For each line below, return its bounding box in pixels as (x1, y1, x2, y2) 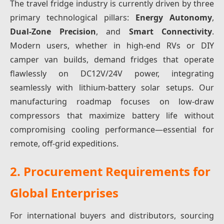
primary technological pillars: (10, 12, 135, 23)
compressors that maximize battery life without (10, 110, 214, 121)
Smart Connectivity (128, 26, 212, 37)
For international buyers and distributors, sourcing (10, 210, 214, 221)
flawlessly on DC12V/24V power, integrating (10, 68, 214, 79)
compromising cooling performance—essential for (10, 124, 214, 135)
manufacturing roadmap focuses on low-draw (10, 96, 214, 107)
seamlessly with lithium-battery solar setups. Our (10, 82, 214, 93)
